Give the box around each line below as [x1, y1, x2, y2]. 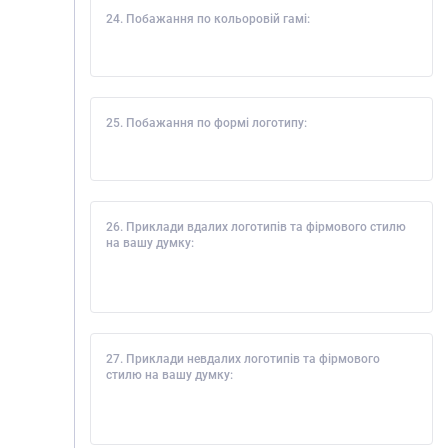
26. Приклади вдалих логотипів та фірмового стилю [106, 220, 406, 234]
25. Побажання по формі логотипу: [106, 116, 307, 130]
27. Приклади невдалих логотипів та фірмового [106, 352, 380, 366]
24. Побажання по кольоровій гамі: [106, 12, 310, 26]
